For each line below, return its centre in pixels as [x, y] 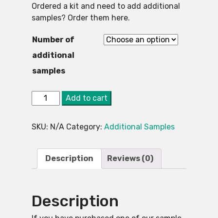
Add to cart [86, 98]
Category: [85, 127]
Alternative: [133, 97]
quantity [47, 178]
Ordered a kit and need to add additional [106, 6]
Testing [45, 120]
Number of [53, 40]
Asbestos [48, 108]
